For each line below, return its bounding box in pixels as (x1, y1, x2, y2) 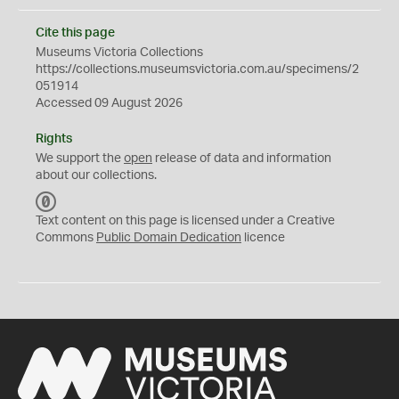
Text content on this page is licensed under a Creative (36, 215, 335, 227)
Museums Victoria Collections (36, 46, 203, 59)
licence (241, 232, 285, 244)
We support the (36, 152, 124, 165)
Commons (36, 232, 96, 244)
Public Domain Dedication (96, 232, 241, 244)
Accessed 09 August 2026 (36, 97, 183, 110)
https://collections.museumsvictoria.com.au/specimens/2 (36, 63, 359, 76)
